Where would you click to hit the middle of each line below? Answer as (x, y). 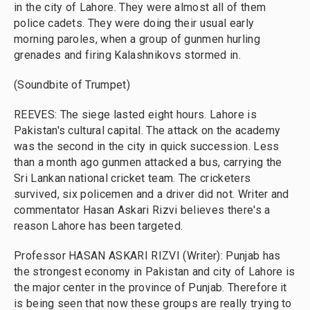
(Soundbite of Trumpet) (72, 85)
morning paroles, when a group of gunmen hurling (137, 39)
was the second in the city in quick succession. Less (147, 146)
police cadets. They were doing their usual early (134, 23)
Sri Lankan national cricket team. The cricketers (133, 178)
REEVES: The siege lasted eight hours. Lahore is (135, 115)
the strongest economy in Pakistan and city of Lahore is (155, 272)
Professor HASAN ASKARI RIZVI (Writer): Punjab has (147, 256)
